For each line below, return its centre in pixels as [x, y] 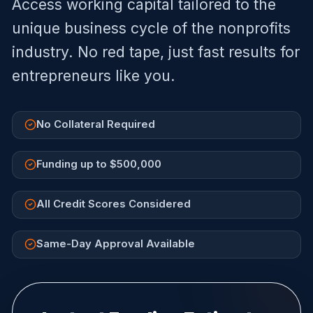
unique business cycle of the [115, 28]
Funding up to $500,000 [99, 165]
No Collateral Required [96, 125]
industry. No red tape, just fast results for [156, 51]
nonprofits [254, 28]
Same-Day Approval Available [116, 244]
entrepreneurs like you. [94, 75]
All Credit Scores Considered [114, 204]
